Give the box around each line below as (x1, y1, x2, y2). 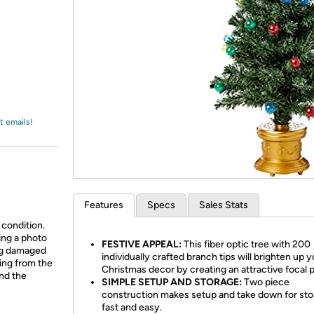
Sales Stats (199, 199, 248, 211)
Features (84, 199, 123, 211)
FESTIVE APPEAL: (102, 238, 182, 250)
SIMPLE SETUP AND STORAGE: (102, 276, 242, 288)
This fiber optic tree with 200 (182, 238, 310, 250)
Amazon (27, 18, 64, 30)
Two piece (242, 276, 289, 288)
